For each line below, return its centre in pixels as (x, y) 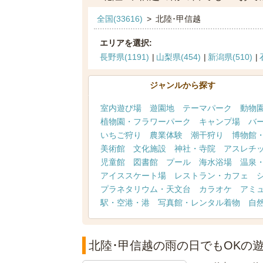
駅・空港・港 (125, 203)
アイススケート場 (133, 176)
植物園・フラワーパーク (145, 122)
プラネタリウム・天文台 (145, 189)
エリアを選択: (126, 43)
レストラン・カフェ (211, 176)
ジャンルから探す (182, 85)
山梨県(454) (178, 57)
